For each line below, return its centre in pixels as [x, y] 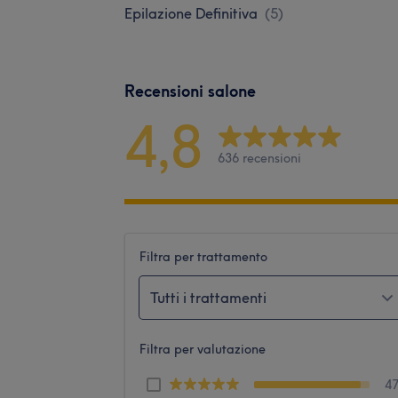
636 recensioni [259, 159]
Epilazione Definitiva [191, 13]
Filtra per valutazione [203, 349]
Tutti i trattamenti [208, 297]
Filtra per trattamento [203, 256]
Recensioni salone [190, 91]
